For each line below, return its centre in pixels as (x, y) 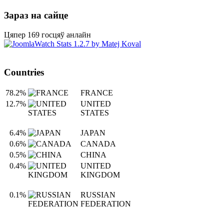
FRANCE (97, 93)
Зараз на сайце (36, 15)
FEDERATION (106, 204)
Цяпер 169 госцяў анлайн (47, 34)
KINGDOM (100, 175)
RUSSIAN (98, 195)
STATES (95, 113)
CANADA (98, 144)
